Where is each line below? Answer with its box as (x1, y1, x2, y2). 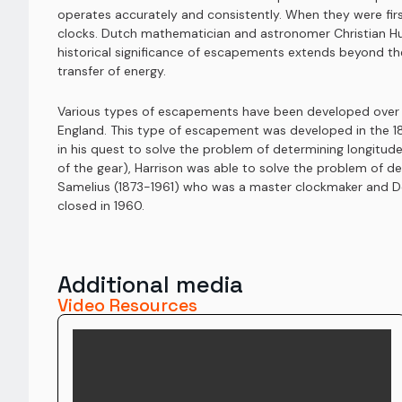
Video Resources (57, 293, 197, 317)
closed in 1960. (57, 197, 144, 214)
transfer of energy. (57, 63, 166, 79)
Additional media (57, 269, 243, 300)
